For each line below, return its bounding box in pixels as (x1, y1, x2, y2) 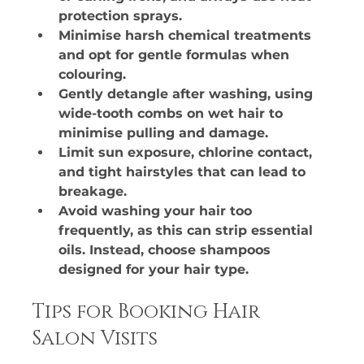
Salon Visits (32, 325, 158, 352)
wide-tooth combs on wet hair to (58, 105, 288, 121)
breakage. (58, 183, 128, 199)
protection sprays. (58, 7, 183, 24)
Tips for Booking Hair (32, 298, 266, 325)
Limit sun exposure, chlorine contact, (58, 144, 317, 160)
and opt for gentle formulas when (58, 46, 294, 63)
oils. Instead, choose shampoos (58, 241, 275, 258)
